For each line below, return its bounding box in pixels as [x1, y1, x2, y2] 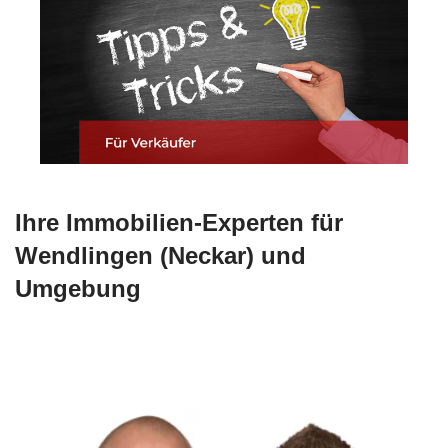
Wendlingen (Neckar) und [15, 242, 306, 270]
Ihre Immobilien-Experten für [15, 209, 343, 237]
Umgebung [15, 275, 141, 303]
